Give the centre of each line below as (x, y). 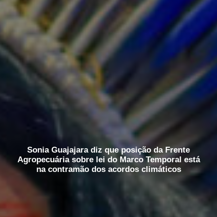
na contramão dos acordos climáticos (108, 169)
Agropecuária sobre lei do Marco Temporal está (108, 159)
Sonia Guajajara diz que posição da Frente (108, 150)
